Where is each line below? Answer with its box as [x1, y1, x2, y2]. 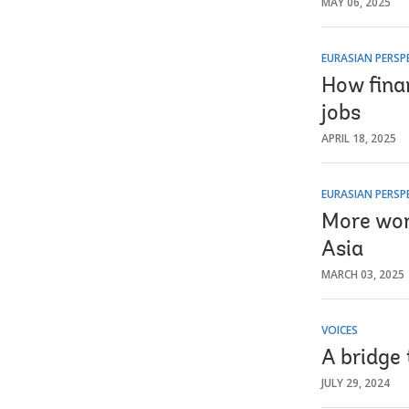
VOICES [321, 321, 358, 338]
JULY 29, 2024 [321, 374, 390, 391]
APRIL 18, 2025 [321, 130, 396, 146]
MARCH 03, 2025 [321, 266, 404, 282]
